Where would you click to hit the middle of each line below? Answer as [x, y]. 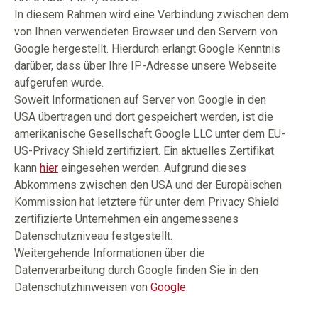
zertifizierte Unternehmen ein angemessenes [126, 219]
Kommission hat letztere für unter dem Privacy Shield [147, 202]
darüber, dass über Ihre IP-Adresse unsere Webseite [146, 66]
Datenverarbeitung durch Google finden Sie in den [136, 270]
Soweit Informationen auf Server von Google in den [140, 100]
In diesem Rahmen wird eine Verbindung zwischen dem [152, 15]
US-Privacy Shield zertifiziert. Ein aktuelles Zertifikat [144, 151]
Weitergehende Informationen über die [110, 253]
